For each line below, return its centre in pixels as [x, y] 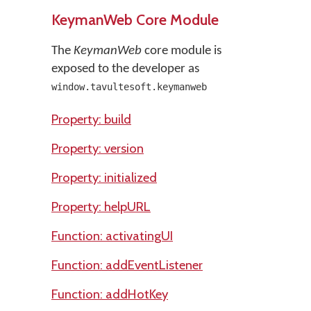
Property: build [91, 119]
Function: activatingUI [112, 236]
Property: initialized [104, 177]
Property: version [98, 148]
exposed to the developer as [125, 69]
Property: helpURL [101, 207]
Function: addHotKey [110, 294]
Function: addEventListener [127, 265]
